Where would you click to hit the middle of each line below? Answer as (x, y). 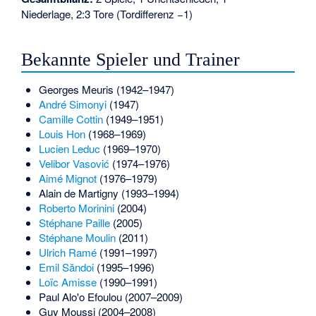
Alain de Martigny (78, 193)
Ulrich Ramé (67, 252)
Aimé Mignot (67, 178)
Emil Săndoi (66, 267)
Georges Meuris (76, 89)
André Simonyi (72, 104)
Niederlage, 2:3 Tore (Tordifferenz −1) (107, 14)
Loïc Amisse (67, 281)
